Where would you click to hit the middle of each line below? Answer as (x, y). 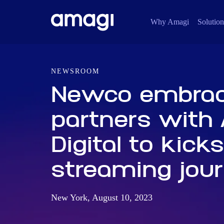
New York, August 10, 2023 (102, 197)
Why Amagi (170, 22)
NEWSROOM (75, 71)
